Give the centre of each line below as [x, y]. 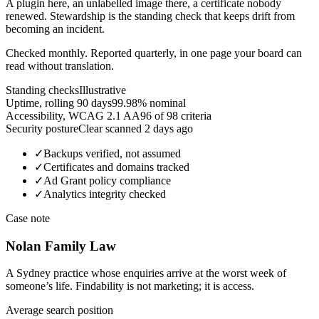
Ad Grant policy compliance [107, 180]
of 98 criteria [183, 115]
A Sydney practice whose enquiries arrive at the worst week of [146, 273]
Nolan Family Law [61, 246]
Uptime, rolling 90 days [59, 103]
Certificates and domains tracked [116, 167]
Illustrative [103, 90]
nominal [168, 103]
